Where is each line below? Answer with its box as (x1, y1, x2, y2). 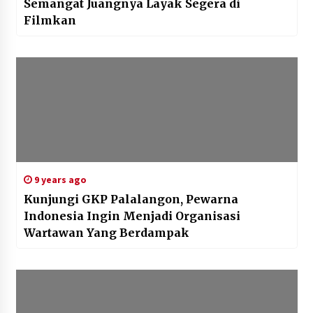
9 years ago (31, 173, 87, 187)
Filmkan (23, 13, 76, 28)
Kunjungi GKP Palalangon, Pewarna (23, 192, 238, 207)
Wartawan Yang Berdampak (23, 226, 189, 240)
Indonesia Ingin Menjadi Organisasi (23, 209, 240, 224)
